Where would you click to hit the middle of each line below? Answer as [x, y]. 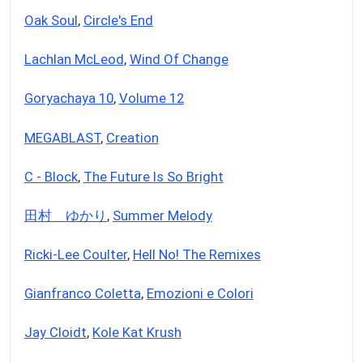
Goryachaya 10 [68, 98]
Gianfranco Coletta [82, 293]
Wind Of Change [179, 60]
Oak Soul [51, 21]
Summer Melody [162, 215]
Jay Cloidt [55, 332]
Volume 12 [151, 98]
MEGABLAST [62, 137]
